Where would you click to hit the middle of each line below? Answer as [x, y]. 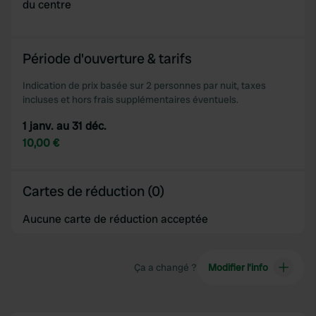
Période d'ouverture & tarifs [107, 59]
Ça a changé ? [165, 267]
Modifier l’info [238, 267]
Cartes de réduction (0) [93, 191]
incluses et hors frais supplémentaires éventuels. [130, 99]
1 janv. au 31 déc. [65, 126]
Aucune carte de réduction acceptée [115, 219]
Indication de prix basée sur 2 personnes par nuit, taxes [144, 85]
